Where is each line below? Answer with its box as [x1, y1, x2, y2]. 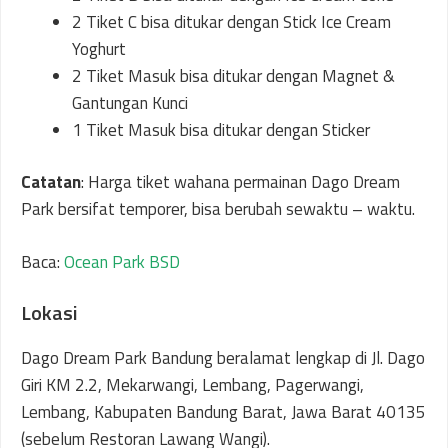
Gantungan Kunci [72, 89, 188, 116]
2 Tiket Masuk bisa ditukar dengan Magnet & [72, 62, 395, 89]
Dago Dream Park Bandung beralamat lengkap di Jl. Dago [21, 345, 425, 372]
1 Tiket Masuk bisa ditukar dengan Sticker [72, 116, 370, 143]
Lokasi [21, 297, 78, 329]
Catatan [21, 169, 81, 196]
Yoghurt [72, 35, 126, 62]
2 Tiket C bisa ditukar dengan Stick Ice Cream [72, 8, 391, 35]
